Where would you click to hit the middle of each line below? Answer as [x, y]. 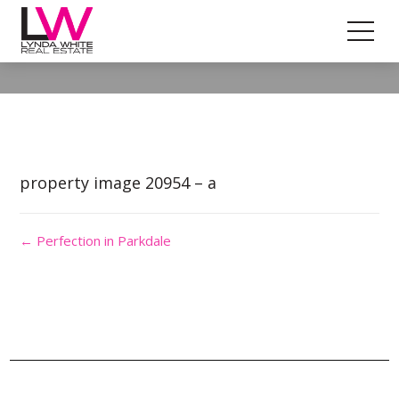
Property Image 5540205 [199, 47]
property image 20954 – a [118, 183]
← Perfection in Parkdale [96, 240]
